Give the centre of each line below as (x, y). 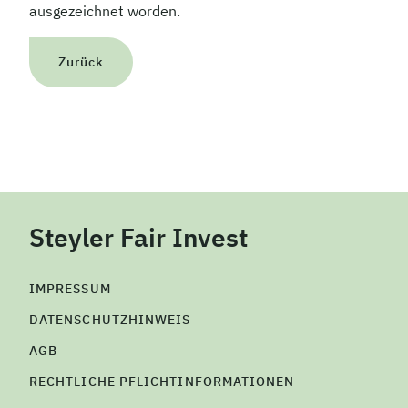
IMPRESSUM (70, 289)
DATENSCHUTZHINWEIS (110, 320)
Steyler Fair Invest (138, 238)
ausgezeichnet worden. (105, 11)
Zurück (82, 62)
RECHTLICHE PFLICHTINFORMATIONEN (162, 382)
